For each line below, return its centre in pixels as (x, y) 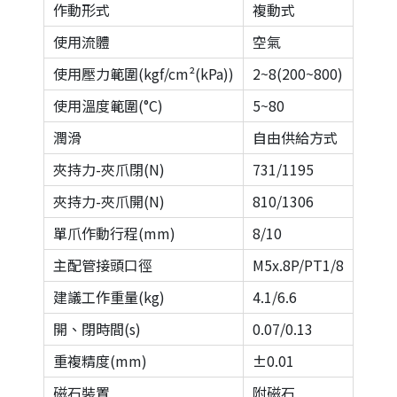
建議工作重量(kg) (109, 297)
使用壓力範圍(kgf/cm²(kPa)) (144, 74)
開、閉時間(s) (97, 329)
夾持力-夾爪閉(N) (109, 169)
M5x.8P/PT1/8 (298, 265)
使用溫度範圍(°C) (108, 105)
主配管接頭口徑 (103, 265)
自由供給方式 (295, 137)
